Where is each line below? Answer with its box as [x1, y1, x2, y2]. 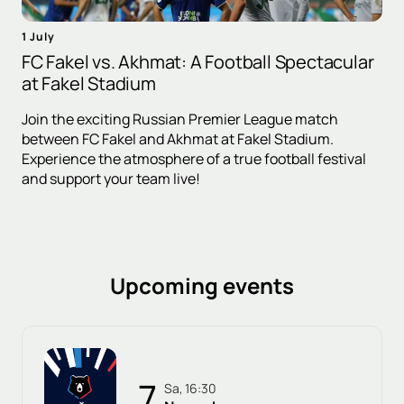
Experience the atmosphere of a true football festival [22, 148, 366, 169]
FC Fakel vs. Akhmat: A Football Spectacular [22, 49, 374, 74]
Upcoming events [110, 270, 294, 300]
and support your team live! [22, 168, 200, 188]
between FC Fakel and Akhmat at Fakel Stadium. [22, 128, 334, 149]
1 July [22, 28, 55, 44]
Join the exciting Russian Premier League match [22, 108, 338, 129]
